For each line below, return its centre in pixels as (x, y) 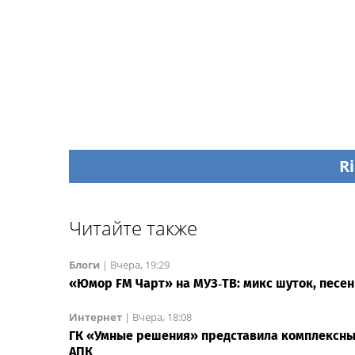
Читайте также (133, 228)
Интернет (95, 317)
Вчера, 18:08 (162, 317)
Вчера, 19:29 (140, 265)
